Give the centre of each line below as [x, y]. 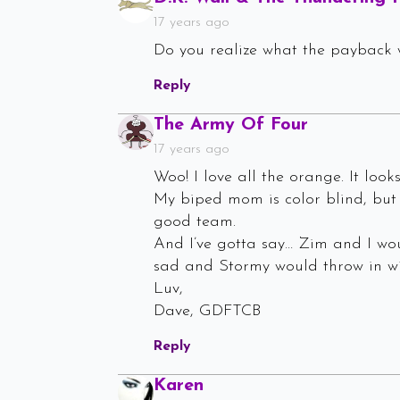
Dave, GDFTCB [207, 312]
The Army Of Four [231, 125]
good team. [195, 222]
